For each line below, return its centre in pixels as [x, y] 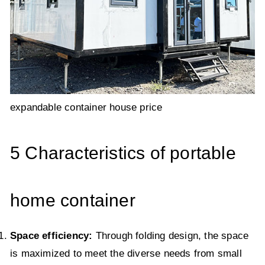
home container [73, 201]
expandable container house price [86, 108]
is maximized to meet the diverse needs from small [126, 254]
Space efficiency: [53, 236]
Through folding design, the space [172, 236]
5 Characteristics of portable [123, 153]
